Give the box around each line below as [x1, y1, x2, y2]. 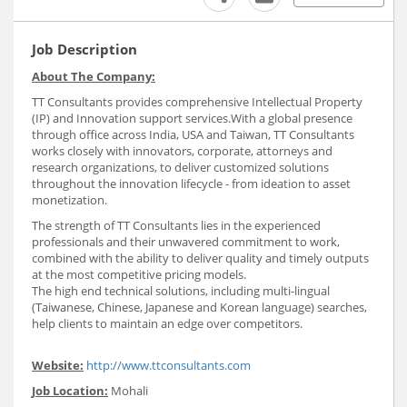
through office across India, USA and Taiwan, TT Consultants [32, 126, 354, 144]
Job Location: [32, 382, 108, 400]
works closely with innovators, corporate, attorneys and [32, 143, 333, 160]
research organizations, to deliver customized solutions [32, 159, 329, 176]
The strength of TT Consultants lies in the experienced [32, 217, 321, 234]
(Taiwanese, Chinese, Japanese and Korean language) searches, [32, 299, 367, 316]
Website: [32, 357, 84, 374]
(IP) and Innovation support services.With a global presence [32, 110, 352, 127]
